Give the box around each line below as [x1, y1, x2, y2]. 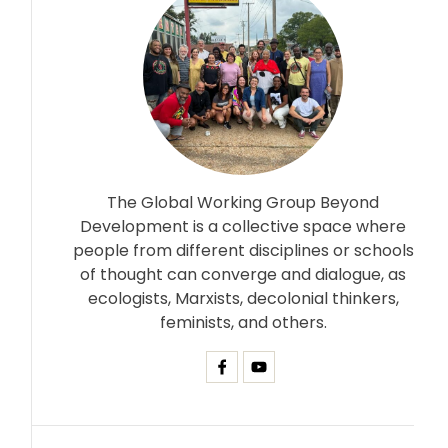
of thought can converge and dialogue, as [80, 262, 407, 286]
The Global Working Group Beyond [107, 190, 380, 214]
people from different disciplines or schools [72, 238, 414, 262]
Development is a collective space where [80, 214, 407, 238]
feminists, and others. [159, 310, 327, 334]
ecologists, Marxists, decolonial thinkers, [87, 286, 399, 310]
